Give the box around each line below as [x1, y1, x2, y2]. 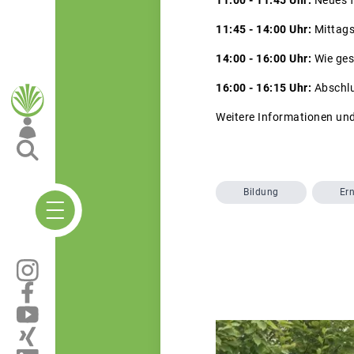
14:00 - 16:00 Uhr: [216, 51, 311, 65]
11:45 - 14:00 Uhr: [216, 22, 311, 36]
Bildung [243, 186, 279, 198]
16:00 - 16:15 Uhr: [216, 81, 311, 94]
